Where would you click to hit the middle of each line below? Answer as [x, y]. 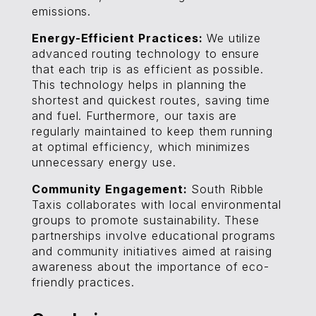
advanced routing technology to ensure [146, 54]
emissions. [61, 11]
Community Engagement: [111, 189]
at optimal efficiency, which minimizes [141, 147]
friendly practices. [83, 282]
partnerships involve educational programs [154, 236]
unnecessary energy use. [104, 162]
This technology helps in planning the [139, 85]
